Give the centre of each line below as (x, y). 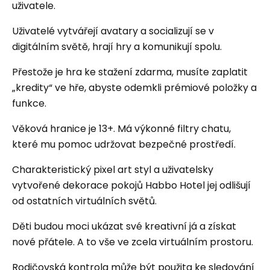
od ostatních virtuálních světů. (84, 201)
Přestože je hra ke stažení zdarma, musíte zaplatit (130, 72)
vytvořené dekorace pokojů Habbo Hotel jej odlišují (131, 185)
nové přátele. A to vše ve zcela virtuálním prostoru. (133, 242)
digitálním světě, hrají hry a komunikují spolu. (117, 47)
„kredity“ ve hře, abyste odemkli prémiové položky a (134, 88)
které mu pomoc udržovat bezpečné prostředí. (124, 144)
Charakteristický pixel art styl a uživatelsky (113, 170)
